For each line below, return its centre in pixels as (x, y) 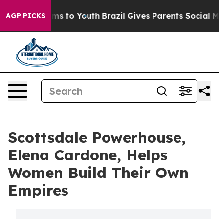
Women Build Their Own (98, 173)
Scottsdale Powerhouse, (97, 137)
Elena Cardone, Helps (88, 155)
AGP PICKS (26, 16)
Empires (38, 190)
